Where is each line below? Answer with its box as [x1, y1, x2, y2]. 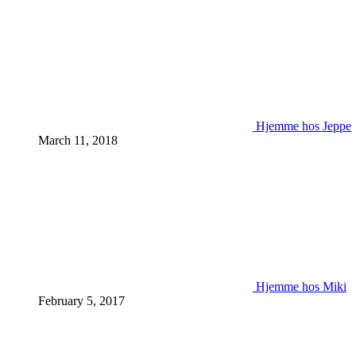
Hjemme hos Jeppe [256, 119, 351, 133]
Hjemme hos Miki [256, 280, 346, 293]
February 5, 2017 [38, 294, 125, 308]
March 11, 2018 [38, 133, 118, 147]
